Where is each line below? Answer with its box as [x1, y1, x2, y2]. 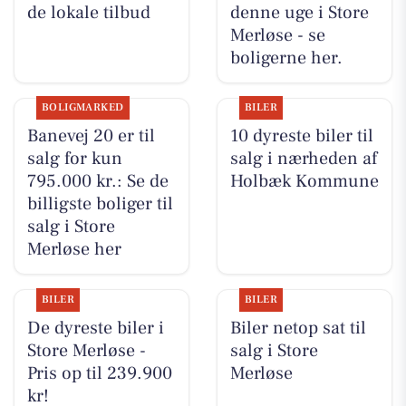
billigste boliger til [26, 192, 173, 217]
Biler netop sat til [229, 315, 366, 340]
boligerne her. [229, 46, 343, 71]
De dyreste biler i [26, 315, 164, 340]
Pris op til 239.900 [26, 361, 172, 385]
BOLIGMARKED [41, 101, 124, 115]
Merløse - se [229, 24, 325, 48]
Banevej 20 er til [26, 124, 155, 149]
